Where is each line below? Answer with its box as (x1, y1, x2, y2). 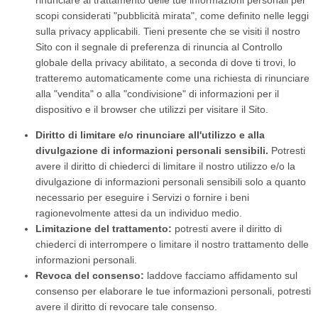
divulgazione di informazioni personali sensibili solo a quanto (35, 176, 306, 187)
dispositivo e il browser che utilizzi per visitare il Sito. (35, 104, 268, 115)
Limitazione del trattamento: (35, 223, 172, 234)
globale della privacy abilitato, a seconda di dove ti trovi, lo (35, 57, 296, 68)
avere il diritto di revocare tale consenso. (35, 301, 217, 312)
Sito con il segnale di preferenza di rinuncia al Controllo (35, 41, 283, 53)
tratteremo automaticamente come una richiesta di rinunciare (35, 72, 309, 84)
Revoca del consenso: (35, 270, 144, 281)
